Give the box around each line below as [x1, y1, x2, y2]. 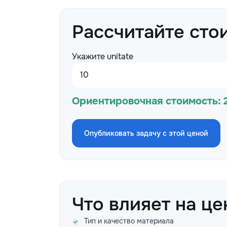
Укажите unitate [72, 51, 133, 62]
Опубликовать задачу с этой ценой [84, 129, 208, 138]
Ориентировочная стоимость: [72, 95, 221, 107]
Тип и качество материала [84, 216, 174, 225]
